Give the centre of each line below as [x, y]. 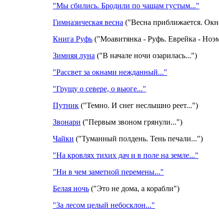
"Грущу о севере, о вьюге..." [99, 88]
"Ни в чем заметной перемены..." [108, 172]
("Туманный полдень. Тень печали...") [138, 138]
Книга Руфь [73, 39]
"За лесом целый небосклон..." [104, 205]
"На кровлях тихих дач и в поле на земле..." [126, 155]
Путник [66, 105]
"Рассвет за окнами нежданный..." [110, 72]
